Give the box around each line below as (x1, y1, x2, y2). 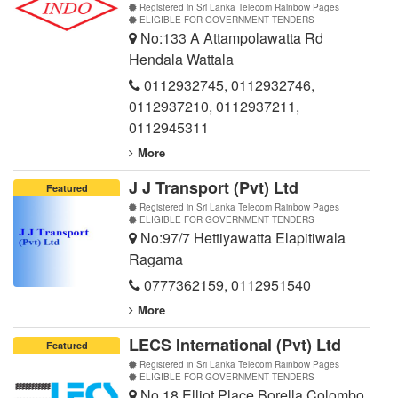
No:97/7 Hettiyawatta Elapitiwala (137, 227, 346, 249)
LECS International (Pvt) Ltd (129, 333, 341, 357)
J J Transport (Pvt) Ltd (129, 176, 298, 200)
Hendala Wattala (129, 49, 234, 70)
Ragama (129, 249, 183, 270)
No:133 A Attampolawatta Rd (137, 28, 323, 49)
